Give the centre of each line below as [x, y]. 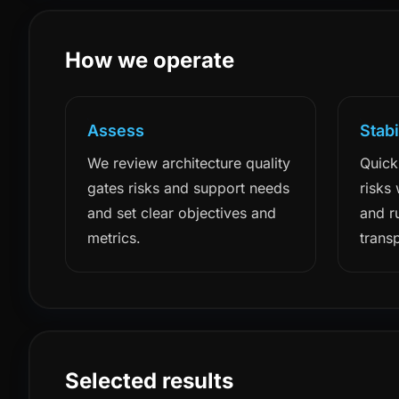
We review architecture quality [189, 163]
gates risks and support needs [188, 188]
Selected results [149, 381]
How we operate [150, 60]
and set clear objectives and [182, 213]
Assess [116, 130]
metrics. [114, 238]
